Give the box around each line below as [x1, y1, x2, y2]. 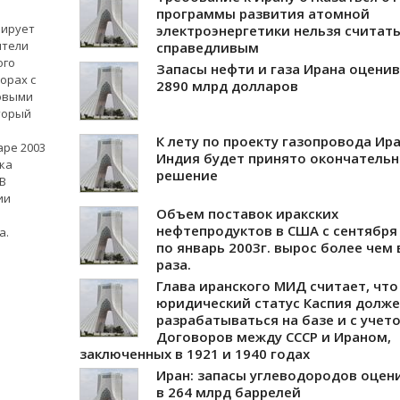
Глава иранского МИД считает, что [156, 276, 398, 295]
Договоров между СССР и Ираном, [156, 327, 391, 346]
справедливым [156, 37, 259, 56]
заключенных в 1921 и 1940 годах [79, 344, 310, 362]
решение [156, 165, 218, 184]
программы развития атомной [156, 4, 370, 22]
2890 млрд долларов [156, 76, 298, 95]
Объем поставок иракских [156, 204, 338, 222]
